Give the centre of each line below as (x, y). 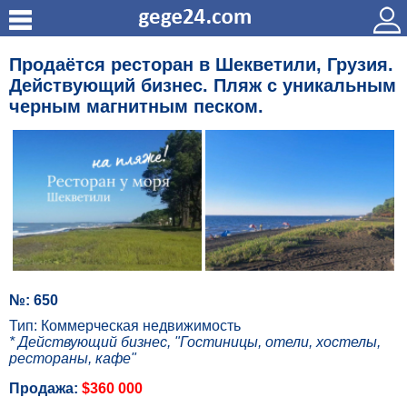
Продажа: (45, 389)
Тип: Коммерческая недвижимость (125, 326)
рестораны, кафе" (73, 359)
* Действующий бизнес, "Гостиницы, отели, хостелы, (195, 342)
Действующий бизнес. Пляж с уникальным (203, 85)
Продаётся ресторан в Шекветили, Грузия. (201, 65)
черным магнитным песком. (136, 106)
